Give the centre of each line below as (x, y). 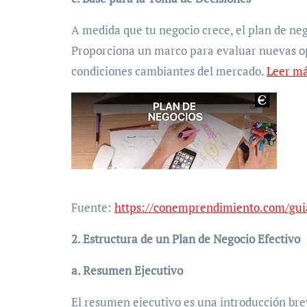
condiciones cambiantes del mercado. (169, 71)
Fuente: (93, 208)
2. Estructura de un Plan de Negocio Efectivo (186, 239)
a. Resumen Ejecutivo (127, 271)
